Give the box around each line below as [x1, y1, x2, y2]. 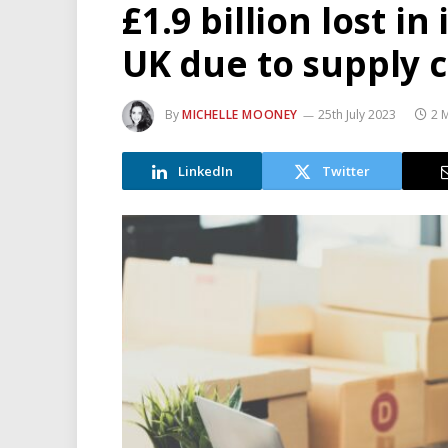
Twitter [322, 161, 370, 180]
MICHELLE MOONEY [182, 106, 298, 124]
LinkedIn [177, 161, 233, 180]
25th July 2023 [318, 106, 396, 124]
